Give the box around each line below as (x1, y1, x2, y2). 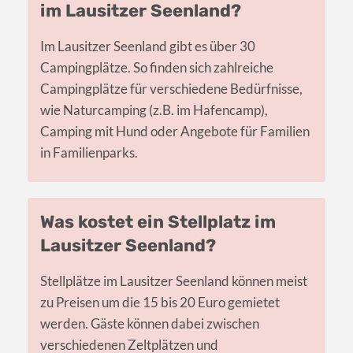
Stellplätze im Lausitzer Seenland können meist (40, 272, 307, 289)
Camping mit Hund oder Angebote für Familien (40, 122, 310, 139)
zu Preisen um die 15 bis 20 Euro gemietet (40, 293, 280, 310)
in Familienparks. (40, 143, 138, 161)
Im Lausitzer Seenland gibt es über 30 (40, 37, 255, 54)
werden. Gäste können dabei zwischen (40, 314, 259, 332)
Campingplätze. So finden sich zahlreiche (40, 58, 273, 76)
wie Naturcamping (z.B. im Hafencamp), (40, 101, 268, 118)
